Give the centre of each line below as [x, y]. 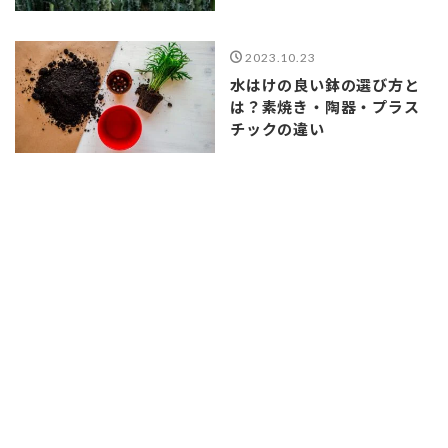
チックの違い [277, 128]
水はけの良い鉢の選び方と [325, 84]
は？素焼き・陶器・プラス [325, 106]
